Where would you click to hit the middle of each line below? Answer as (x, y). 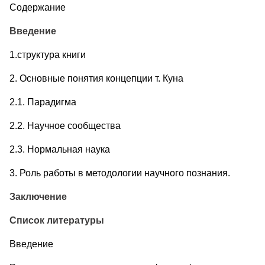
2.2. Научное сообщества (65, 125)
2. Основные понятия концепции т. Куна (96, 78)
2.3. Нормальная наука (60, 149)
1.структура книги (48, 54)
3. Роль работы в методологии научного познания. (120, 173)
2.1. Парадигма (43, 102)
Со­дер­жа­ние (38, 7)
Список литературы (57, 220)
